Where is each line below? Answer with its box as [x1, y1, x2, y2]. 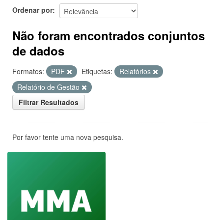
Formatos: [12, 66, 44, 76]
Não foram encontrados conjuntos [12, 27, 205, 44]
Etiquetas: [82, 66, 112, 76]
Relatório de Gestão [17, 82, 82, 92]
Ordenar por [12, 4, 53, 15]
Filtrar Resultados [19, 97, 79, 107]
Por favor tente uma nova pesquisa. [12, 132, 123, 142]
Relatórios [119, 66, 153, 76]
